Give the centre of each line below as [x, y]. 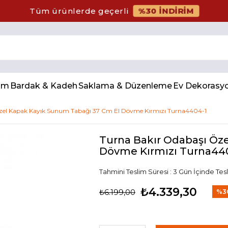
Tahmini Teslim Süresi [134, 172]
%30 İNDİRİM [166, 11]
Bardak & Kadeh [44, 85]
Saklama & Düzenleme [125, 85]
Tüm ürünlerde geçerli [79, 11]
